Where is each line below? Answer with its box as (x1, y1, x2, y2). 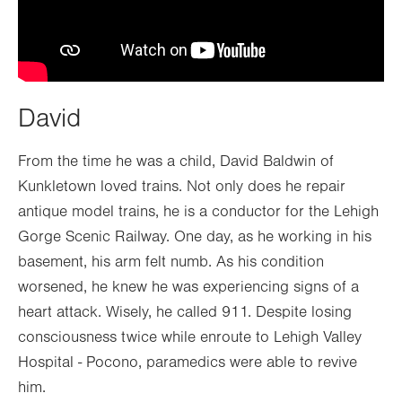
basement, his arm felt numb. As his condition (18, 253, 324, 271)
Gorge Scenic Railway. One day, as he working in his (18, 228, 371, 246)
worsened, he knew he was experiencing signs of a (18, 278, 359, 296)
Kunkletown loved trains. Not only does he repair (18, 178, 345, 196)
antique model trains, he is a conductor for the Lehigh (18, 203, 379, 221)
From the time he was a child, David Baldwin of (18, 153, 334, 170)
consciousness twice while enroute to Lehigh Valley (18, 328, 362, 346)
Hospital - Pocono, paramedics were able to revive (18, 354, 357, 371)
